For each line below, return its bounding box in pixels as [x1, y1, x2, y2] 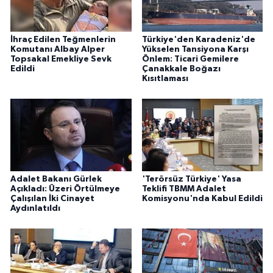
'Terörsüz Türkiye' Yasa [141, 174, 241, 183]
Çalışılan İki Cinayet [10, 194, 94, 203]
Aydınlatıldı [10, 204, 60, 213]
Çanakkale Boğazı [141, 64, 221, 73]
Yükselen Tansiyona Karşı [141, 44, 249, 54]
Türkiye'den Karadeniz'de [141, 35, 255, 44]
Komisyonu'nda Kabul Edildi [141, 194, 263, 203]
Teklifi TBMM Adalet [141, 184, 226, 193]
